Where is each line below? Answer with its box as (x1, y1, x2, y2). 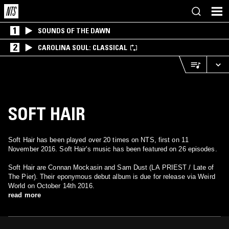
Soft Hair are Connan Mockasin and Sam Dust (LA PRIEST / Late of (8, 164, 214, 171)
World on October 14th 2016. (8, 182, 95, 190)
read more (8, 191, 41, 199)
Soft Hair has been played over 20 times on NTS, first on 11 (8, 136, 189, 144)
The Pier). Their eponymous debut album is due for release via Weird (8, 173, 215, 180)
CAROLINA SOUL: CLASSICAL (38, 43, 127, 52)
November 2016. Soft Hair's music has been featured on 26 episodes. (8, 145, 217, 153)
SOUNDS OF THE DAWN (38, 26, 110, 35)
